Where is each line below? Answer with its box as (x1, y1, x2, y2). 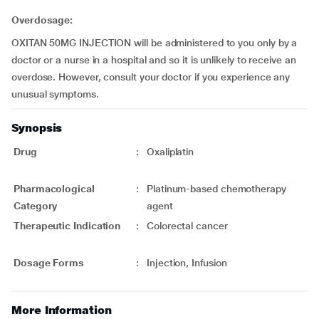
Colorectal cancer (147, 220, 228, 231)
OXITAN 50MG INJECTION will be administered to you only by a (11, 37, 298, 48)
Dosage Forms (14, 257, 85, 268)
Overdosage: (11, 14, 73, 26)
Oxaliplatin (147, 146, 194, 157)
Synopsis (11, 121, 63, 135)
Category (14, 200, 58, 211)
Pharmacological (14, 183, 95, 194)
